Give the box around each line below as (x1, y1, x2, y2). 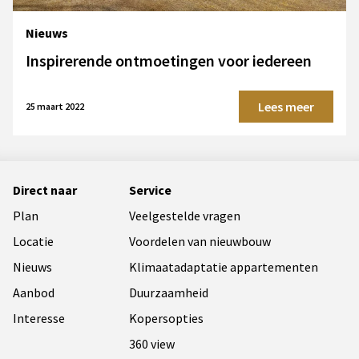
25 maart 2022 (26, 99, 84, 112)
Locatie (13, 232, 54, 249)
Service (129, 181, 172, 198)
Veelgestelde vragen (129, 207, 241, 224)
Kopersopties (129, 309, 204, 326)
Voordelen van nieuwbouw (129, 232, 272, 249)
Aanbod (13, 284, 54, 301)
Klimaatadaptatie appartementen (129, 258, 319, 275)
